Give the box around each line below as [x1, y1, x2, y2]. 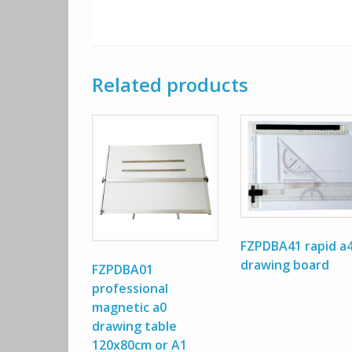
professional [92, 279, 168, 297]
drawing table [92, 317, 177, 335]
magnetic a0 [92, 298, 167, 316]
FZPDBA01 [92, 260, 153, 278]
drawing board [240, 256, 329, 274]
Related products [92, 71, 248, 98]
